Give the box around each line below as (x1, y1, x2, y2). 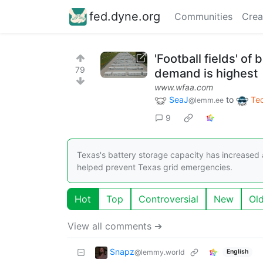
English (226, 248, 248, 256)
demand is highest (154, 66, 258, 80)
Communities (174, 11, 232, 22)
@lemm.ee (188, 96, 224, 104)
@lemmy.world (134, 247, 185, 257)
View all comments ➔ (68, 220, 162, 232)
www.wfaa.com (154, 82, 213, 92)
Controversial (139, 193, 198, 205)
